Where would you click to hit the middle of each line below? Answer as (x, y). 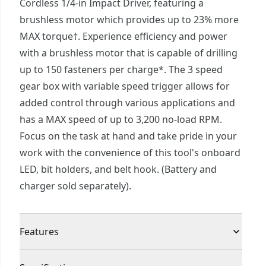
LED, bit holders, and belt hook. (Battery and (118, 169)
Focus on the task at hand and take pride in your (128, 136)
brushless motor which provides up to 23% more (129, 20)
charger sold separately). (75, 186)
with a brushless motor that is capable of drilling (129, 53)
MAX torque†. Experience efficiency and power (123, 36)
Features (39, 232)
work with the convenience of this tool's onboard (130, 153)
